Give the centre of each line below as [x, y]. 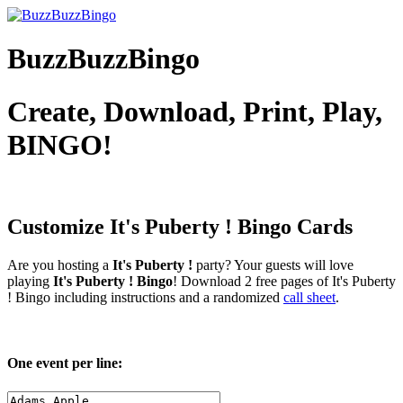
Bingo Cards [295, 227]
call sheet [309, 298]
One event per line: [65, 363]
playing [30, 282]
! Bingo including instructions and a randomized [145, 298]
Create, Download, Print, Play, [195, 111]
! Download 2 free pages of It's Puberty [284, 282]
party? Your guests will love [273, 265]
